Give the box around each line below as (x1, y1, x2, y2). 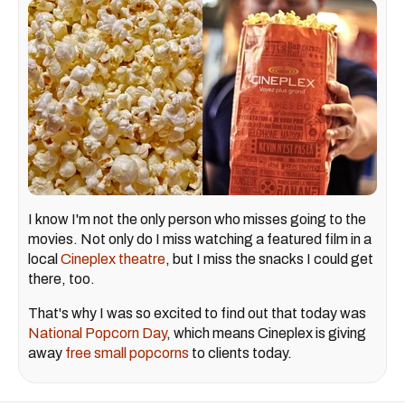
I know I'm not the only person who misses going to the (28, 212, 366, 228)
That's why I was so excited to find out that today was (28, 306, 366, 322)
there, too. (28, 271, 95, 287)
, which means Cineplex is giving (166, 325, 366, 342)
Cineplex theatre (61, 251, 165, 268)
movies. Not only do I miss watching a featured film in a (28, 231, 372, 248)
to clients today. (189, 345, 292, 362)
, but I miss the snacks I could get (165, 251, 373, 268)
